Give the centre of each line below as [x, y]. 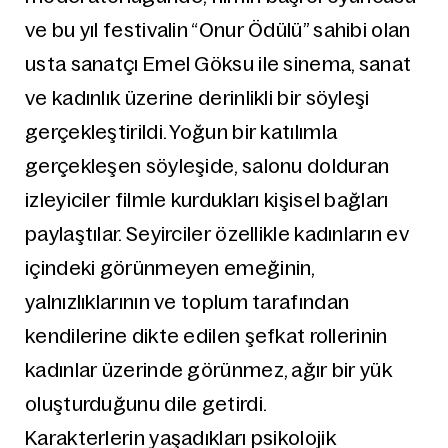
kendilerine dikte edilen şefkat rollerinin [206, 336]
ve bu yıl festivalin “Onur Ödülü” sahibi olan [218, 30]
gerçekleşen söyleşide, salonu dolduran [207, 166]
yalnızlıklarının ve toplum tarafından [187, 302]
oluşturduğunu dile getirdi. [146, 404]
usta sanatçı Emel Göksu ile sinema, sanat [218, 64]
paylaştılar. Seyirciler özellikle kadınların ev [217, 234]
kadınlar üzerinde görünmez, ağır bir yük [208, 370]
